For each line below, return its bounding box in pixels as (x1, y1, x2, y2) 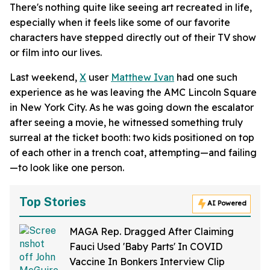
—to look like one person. (10, 162, 124, 174)
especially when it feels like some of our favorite (10, 16, 230, 28)
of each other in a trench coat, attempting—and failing (10, 146, 257, 159)
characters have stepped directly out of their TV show (10, 31, 256, 43)
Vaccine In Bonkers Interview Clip (69, 256, 225, 268)
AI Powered (207, 199, 246, 208)
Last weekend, (10, 71, 80, 83)
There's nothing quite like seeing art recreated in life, (10, 1, 252, 13)
